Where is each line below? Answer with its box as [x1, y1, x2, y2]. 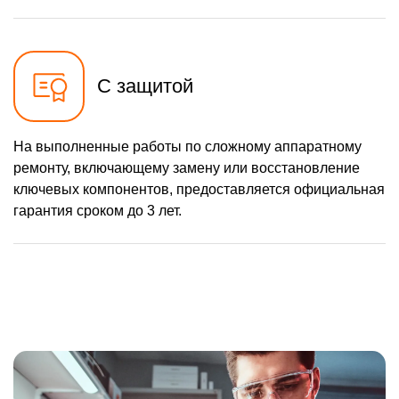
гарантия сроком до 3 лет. [13, 203, 182, 219]
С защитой [97, 75, 193, 98]
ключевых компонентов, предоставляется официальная [13, 182, 385, 198]
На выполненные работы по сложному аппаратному [13, 139, 362, 155]
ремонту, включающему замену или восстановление [13, 160, 360, 176]
